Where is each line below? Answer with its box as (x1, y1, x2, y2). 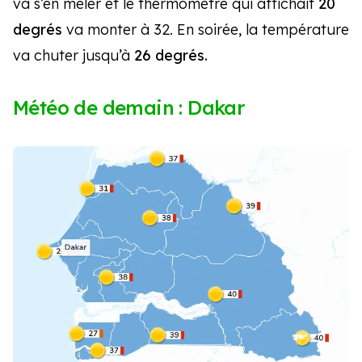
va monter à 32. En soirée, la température (66, 20, 349, 40)
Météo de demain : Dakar (13, 95, 245, 120)
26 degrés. (134, 46, 208, 65)
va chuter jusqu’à (13, 46, 134, 65)
